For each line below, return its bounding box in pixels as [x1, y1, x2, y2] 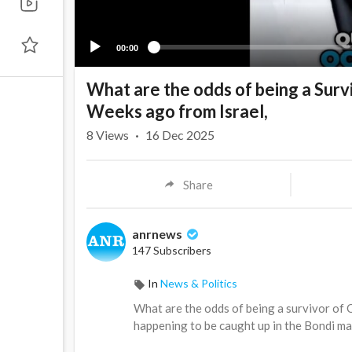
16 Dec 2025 [145, 127, 214, 143]
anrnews [132, 226, 185, 242]
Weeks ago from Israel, [86, 101, 268, 123]
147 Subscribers [132, 244, 211, 258]
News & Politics [160, 277, 237, 291]
